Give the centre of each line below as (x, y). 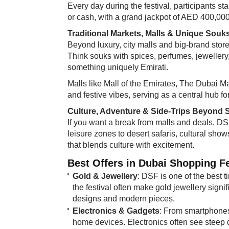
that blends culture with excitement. (131, 145)
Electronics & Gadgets (116, 211)
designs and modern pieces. (124, 198)
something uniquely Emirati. (118, 67)
